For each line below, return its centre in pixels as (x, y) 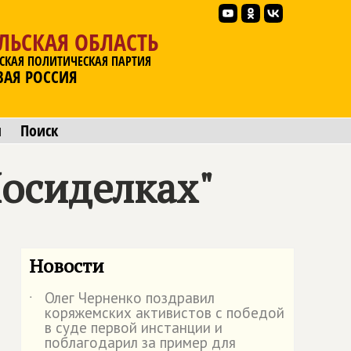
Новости (67, 266)
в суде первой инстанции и (134, 327)
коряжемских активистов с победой (165, 313)
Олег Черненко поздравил (130, 298)
